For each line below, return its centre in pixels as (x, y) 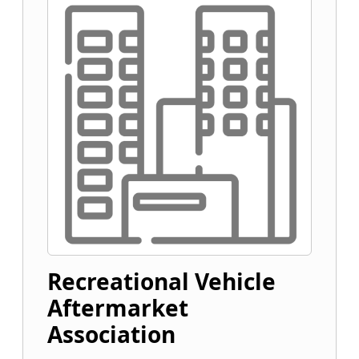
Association (111, 334)
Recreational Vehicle (161, 281)
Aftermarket (118, 308)
